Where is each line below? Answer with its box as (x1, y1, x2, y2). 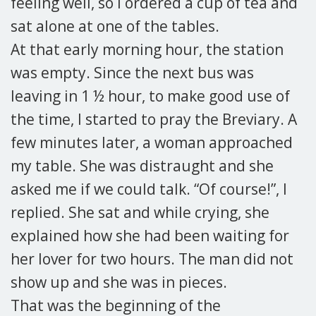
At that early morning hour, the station (11, 39, 284, 59)
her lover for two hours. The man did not (11, 249, 293, 269)
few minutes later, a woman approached (11, 133, 293, 152)
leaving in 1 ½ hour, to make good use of (11, 86, 290, 106)
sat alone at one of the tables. (11, 16, 219, 36)
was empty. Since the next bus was (11, 63, 254, 83)
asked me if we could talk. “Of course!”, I (11, 179, 287, 199)
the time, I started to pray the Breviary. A (11, 109, 297, 129)
